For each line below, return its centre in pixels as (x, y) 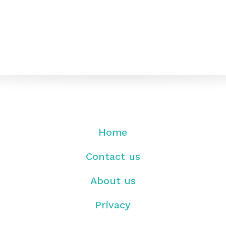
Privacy (113, 205)
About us (113, 180)
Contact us (113, 156)
